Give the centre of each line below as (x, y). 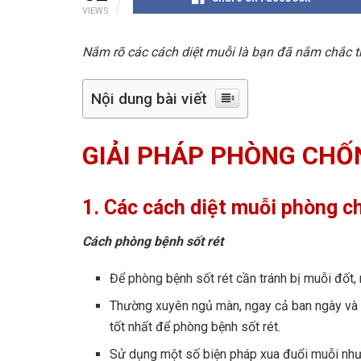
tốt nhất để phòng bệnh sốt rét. (195, 327)
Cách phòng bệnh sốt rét (153, 242)
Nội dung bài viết (149, 98)
